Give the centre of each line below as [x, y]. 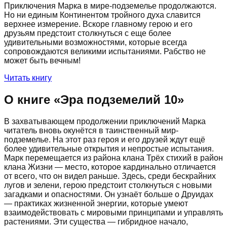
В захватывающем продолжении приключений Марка [105, 121]
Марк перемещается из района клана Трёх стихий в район [113, 158]
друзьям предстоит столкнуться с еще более [88, 33]
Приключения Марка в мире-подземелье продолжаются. [110, 6]
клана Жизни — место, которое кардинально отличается [110, 167]
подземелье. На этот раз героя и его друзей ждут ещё [105, 139]
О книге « [32, 99]
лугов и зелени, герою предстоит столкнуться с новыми [108, 185]
